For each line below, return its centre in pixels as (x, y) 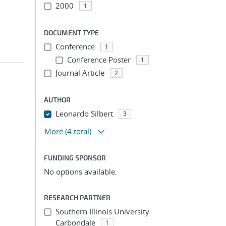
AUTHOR (57, 100)
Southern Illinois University (102, 211)
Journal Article (80, 73)
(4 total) (78, 131)
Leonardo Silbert (84, 114)
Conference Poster (99, 60)
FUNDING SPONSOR (75, 158)
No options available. (80, 172)
